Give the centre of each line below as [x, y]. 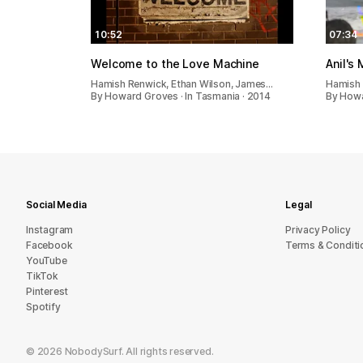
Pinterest [47, 291]
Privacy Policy [318, 230]
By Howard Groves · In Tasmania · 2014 [181, 96]
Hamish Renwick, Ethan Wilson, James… [182, 83]
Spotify [43, 307]
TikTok [42, 276]
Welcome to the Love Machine [175, 63]
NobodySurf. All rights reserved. [138, 351]
